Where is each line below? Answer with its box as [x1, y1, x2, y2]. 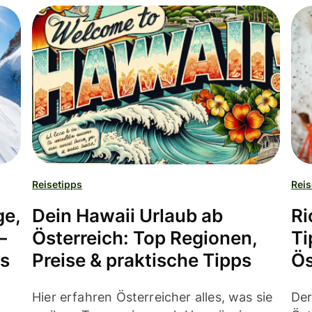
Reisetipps [32, 178, 82, 191]
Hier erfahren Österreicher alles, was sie [32, 290, 273, 305]
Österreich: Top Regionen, [32, 227, 257, 249]
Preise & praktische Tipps [32, 249, 251, 272]
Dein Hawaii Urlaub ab [32, 205, 223, 227]
